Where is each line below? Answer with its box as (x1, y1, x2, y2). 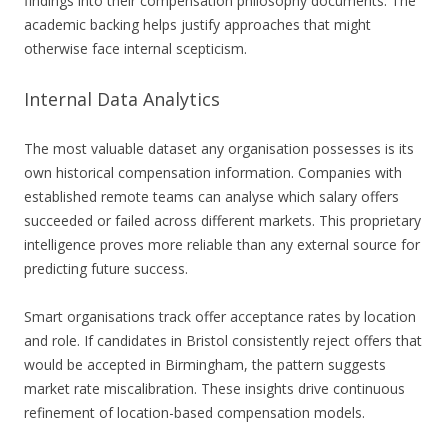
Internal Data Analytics (24, 87, 220, 112)
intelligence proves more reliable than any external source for (24, 235, 420, 255)
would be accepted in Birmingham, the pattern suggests (24, 355, 386, 375)
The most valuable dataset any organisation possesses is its (24, 139, 414, 159)
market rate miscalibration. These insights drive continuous (24, 379, 405, 399)
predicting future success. (24, 259, 188, 279)
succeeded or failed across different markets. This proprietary (24, 211, 421, 231)
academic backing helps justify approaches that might (24, 15, 371, 35)
